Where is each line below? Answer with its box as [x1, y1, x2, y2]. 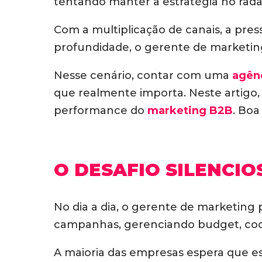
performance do [54, 104, 147, 117]
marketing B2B [147, 104, 233, 117]
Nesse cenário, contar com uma [54, 69, 232, 82]
